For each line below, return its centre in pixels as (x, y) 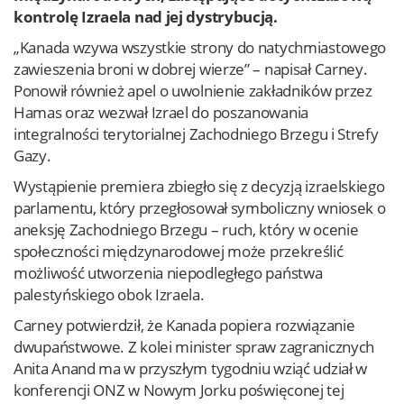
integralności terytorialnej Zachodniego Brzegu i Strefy (196, 134)
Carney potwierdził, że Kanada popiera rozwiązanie (184, 325)
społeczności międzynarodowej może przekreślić (179, 251)
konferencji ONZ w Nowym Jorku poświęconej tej (179, 390)
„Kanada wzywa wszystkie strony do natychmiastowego (200, 47)
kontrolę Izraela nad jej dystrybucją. (146, 17)
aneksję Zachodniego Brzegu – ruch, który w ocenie (186, 230)
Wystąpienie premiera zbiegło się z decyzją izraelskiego (199, 186)
